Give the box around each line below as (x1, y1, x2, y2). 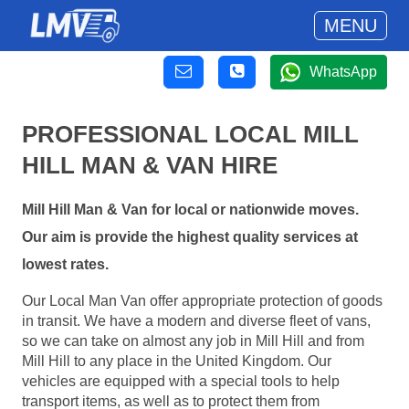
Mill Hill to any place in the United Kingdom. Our (22, 352, 331, 369)
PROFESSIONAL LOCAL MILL (22, 121, 359, 148)
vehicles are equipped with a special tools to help (22, 372, 340, 389)
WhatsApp (309, 64, 377, 79)
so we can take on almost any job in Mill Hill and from (22, 332, 364, 349)
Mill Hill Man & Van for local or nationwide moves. (22, 202, 359, 218)
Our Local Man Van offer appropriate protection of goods (22, 292, 383, 309)
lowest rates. (22, 257, 109, 273)
